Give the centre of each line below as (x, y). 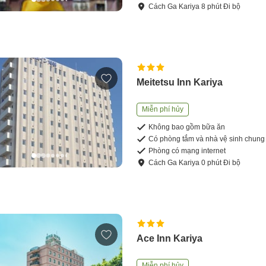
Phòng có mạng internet (187, 151)
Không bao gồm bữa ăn (187, 127)
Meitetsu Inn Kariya (180, 83)
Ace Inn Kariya (170, 239)
